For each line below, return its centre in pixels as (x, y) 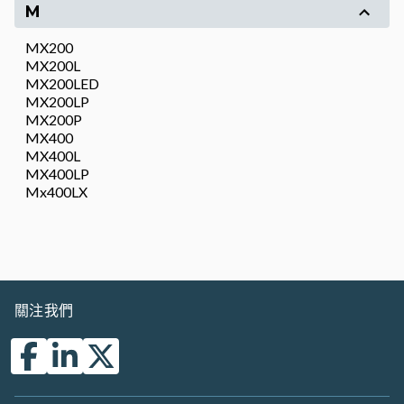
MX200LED (62, 83)
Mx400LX (56, 192)
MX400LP (57, 174)
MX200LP (57, 101)
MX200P (54, 119)
